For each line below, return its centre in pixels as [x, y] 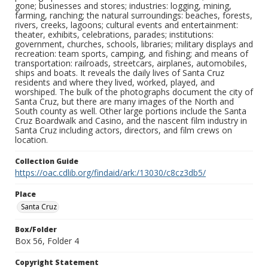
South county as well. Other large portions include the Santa [131, 111]
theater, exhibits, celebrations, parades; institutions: [114, 35]
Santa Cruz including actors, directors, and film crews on [124, 130]
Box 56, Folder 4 [47, 241]
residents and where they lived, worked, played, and [115, 83]
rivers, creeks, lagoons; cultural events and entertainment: [127, 25]
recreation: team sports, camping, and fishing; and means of [132, 54]
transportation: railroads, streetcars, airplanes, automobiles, [131, 63]
